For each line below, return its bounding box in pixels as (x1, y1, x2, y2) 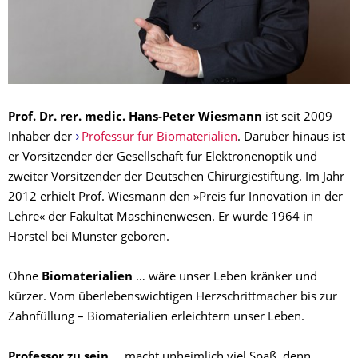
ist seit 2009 (262, 112, 332, 125)
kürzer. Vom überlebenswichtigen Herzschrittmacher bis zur (8, 292, 337, 304)
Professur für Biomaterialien (81, 132, 237, 145)
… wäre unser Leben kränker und (133, 272, 317, 284)
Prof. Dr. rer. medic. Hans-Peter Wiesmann (8, 112, 262, 125)
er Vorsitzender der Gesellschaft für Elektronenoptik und (8, 152, 317, 165)
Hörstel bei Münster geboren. (8, 232, 169, 245)
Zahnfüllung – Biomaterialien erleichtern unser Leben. (8, 312, 304, 324)
